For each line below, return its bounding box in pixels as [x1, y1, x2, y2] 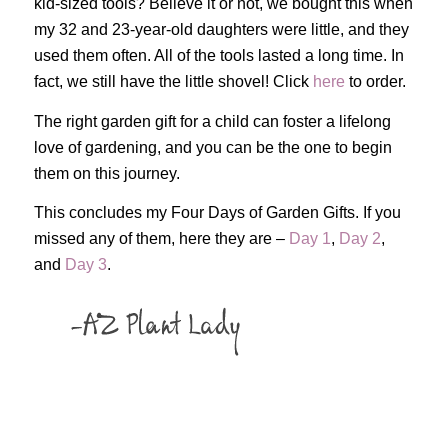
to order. [344, 73, 410, 91]
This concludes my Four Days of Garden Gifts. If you [33, 204, 401, 222]
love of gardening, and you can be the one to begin [33, 138, 392, 156]
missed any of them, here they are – [33, 230, 289, 248]
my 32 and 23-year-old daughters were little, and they [33, 21, 409, 39]
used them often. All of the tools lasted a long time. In [33, 47, 404, 65]
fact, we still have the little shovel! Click [33, 73, 313, 91]
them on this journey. [33, 164, 180, 182]
